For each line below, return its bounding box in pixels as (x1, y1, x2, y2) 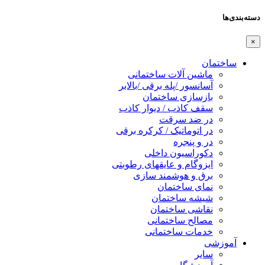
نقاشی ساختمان (150, 204, 213, 215)
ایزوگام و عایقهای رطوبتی (112, 159, 213, 170)
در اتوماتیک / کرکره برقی (116, 125, 213, 136)
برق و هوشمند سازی (133, 170, 213, 181)
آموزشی (204, 238, 237, 248)
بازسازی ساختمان (143, 92, 213, 102)
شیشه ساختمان (151, 193, 213, 203)
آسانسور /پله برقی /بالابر (119, 80, 213, 91)
